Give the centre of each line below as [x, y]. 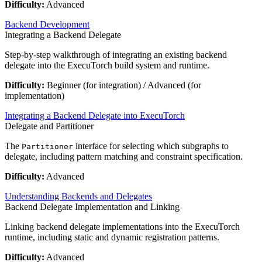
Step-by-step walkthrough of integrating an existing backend [116, 55]
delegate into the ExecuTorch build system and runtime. [107, 65]
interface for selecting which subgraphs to [151, 146]
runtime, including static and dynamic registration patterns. [112, 237]
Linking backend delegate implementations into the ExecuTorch [122, 227]
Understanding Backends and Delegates [78, 196]
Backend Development [47, 25]
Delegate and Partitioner [49, 126]
